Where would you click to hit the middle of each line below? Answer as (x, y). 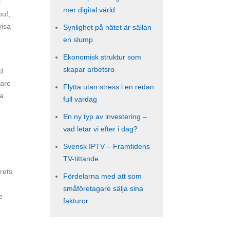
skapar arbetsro (89, 69)
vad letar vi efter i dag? (100, 129)
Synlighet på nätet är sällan (107, 27)
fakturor (76, 201)
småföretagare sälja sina (103, 188)
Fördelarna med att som (102, 176)
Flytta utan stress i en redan (109, 87)
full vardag (80, 99)
